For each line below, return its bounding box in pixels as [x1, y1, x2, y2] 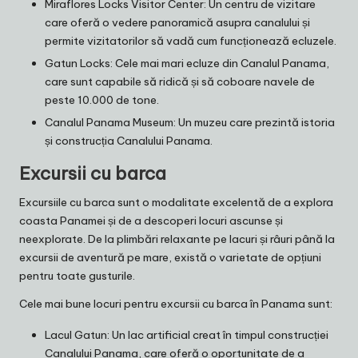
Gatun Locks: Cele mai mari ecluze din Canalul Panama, [45, 56, 329, 71]
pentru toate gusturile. [19, 268, 135, 284]
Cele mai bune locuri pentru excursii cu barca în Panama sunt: [19, 296, 332, 312]
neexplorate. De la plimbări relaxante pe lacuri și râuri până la [19, 232, 335, 247]
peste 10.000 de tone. [45, 93, 159, 108]
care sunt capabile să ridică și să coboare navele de [45, 74, 315, 89]
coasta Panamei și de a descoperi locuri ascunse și [19, 213, 283, 229]
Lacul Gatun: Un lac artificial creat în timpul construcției [45, 328, 328, 343]
